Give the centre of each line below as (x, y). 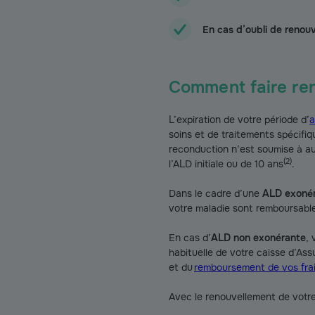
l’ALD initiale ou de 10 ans (226, 164)
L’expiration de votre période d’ (239, 120)
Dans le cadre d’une (216, 193)
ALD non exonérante (258, 238)
